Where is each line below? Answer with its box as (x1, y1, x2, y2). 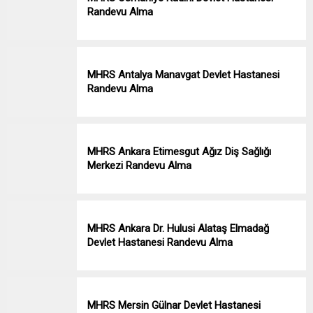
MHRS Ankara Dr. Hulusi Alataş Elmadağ (87, 221, 269, 235)
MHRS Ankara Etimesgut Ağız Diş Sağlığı (87, 145, 271, 158)
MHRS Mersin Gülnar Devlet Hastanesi (87, 298, 261, 312)
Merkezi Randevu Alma (87, 159, 191, 172)
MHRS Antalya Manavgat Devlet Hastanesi (87, 68, 279, 81)
